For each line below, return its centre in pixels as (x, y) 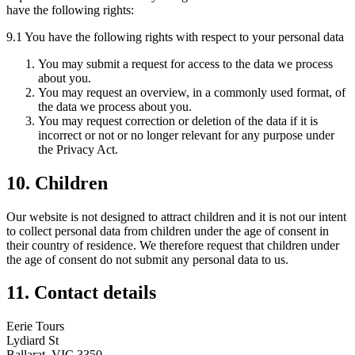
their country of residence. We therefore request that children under (173, 245)
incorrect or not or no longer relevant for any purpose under (186, 135)
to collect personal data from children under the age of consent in (168, 231)
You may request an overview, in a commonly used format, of (192, 92)
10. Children (57, 183)
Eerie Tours (35, 326)
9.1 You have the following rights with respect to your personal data (175, 36)
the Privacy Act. (78, 149)
